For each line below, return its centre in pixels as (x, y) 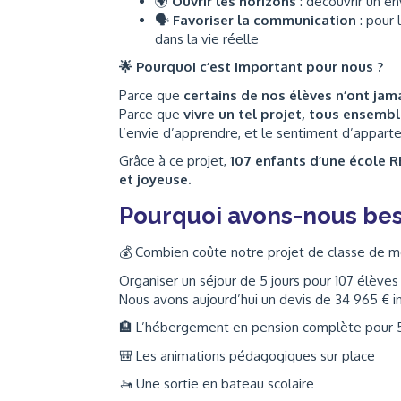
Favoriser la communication (264, 20)
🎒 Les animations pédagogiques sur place (247, 355)
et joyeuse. (155, 179)
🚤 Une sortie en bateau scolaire (217, 384)
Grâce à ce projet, (175, 161)
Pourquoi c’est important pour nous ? (258, 67)
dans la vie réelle (207, 38)
